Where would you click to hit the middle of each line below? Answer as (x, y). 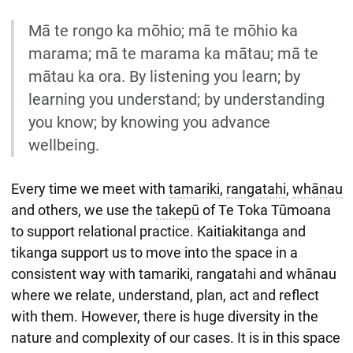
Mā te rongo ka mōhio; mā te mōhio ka (163, 31)
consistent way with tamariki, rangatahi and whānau (173, 273)
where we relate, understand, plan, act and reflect (165, 295)
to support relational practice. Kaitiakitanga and (158, 231)
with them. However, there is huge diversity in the (164, 316)
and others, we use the (83, 210)
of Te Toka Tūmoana (265, 210)
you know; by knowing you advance (149, 122)
